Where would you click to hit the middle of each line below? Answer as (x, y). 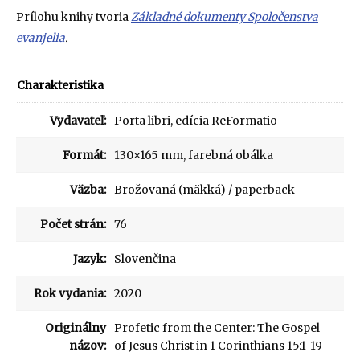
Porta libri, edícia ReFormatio (196, 121)
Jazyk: (90, 259)
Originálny (76, 328)
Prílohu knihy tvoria (74, 17)
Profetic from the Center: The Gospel (217, 328)
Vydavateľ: (78, 121)
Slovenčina (145, 259)
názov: (88, 346)
